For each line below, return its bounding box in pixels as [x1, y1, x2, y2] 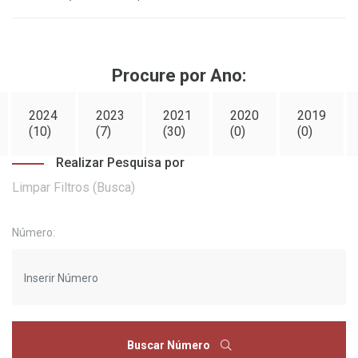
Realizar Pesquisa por [56, 155, 185, 170]
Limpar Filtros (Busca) [12, 180, 135, 195]
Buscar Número [126, 339, 213, 352]
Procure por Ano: [112, 66, 246, 86]
